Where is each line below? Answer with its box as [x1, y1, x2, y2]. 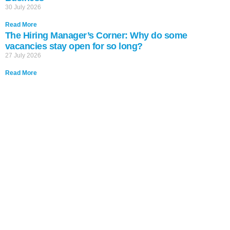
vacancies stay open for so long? [5, 41, 143, 51]
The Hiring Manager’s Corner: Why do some [5, 30, 187, 41]
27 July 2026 [5, 52, 41, 59]
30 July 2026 [5, 4, 41, 11]
